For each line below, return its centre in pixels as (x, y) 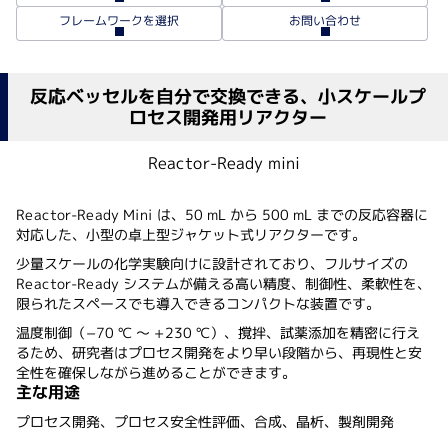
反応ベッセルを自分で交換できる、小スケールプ (228, 96)
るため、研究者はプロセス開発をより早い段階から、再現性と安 (219, 352)
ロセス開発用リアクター (228, 117)
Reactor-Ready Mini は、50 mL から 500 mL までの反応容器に (222, 214)
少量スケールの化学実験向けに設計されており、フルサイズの (212, 263)
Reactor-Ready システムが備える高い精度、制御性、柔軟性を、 (223, 283)
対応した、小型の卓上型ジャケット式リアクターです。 (190, 234)
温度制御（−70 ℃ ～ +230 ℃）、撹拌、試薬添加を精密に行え (218, 332)
